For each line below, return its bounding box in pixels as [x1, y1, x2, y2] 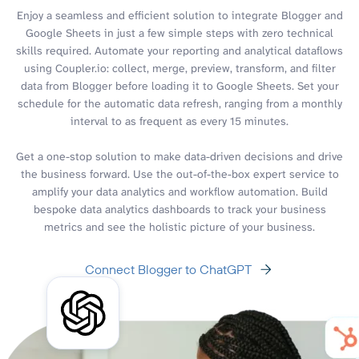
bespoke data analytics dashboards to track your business [33, 201, 326, 216]
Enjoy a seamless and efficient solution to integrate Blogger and [16, 7, 343, 22]
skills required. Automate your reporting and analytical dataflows [16, 42, 343, 58]
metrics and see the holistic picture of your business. [44, 219, 315, 234]
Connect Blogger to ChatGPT [85, 260, 252, 277]
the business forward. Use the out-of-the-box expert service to [20, 166, 339, 181]
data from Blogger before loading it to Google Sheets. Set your [20, 78, 339, 93]
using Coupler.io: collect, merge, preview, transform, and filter [23, 60, 336, 75]
